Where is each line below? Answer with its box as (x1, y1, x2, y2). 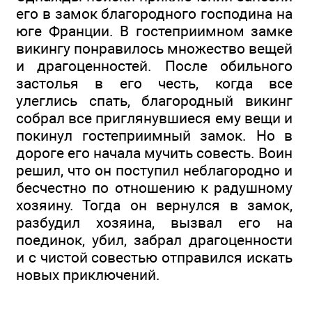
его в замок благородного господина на (16, 4, 292, 22)
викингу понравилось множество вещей (16, 39, 292, 57)
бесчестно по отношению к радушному (16, 178, 292, 196)
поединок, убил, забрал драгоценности (16, 231, 292, 249)
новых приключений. (16, 265, 160, 283)
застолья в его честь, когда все (16, 74, 292, 92)
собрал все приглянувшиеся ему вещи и (16, 109, 292, 127)
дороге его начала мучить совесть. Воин (16, 143, 292, 162)
